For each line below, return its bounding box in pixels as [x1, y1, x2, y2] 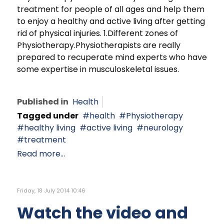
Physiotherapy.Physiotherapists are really [17, 39, 180, 51]
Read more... [17, 147, 65, 159]
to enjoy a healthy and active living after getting [17, 15, 205, 27]
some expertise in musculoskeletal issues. [17, 63, 179, 75]
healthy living [24, 121, 75, 133]
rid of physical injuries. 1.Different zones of [17, 27, 178, 39]
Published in [17, 95, 68, 107]
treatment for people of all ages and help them [17, 3, 204, 15]
